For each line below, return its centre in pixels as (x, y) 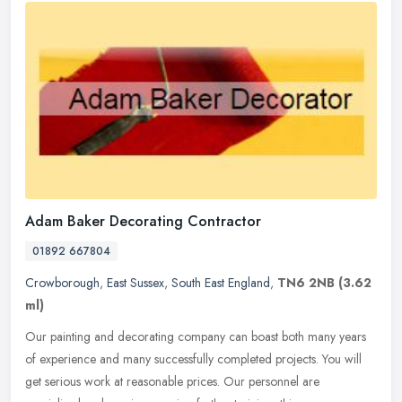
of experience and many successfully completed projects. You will (193, 358)
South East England (221, 282)
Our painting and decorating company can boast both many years (196, 336)
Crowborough (62, 282)
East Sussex (135, 282)
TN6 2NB (306, 282)
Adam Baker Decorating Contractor (143, 221)
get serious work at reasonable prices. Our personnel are (172, 381)
